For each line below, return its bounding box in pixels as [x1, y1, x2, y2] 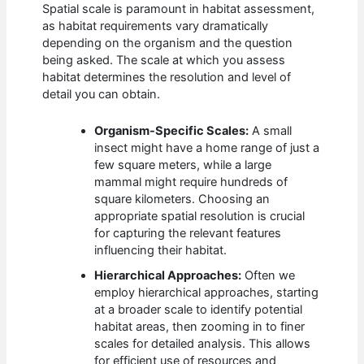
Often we [241, 267, 296, 283]
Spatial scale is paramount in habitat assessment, [42, 2, 315, 17]
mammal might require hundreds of [94, 174, 288, 189]
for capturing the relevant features [94, 225, 282, 240]
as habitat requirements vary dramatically [42, 19, 269, 34]
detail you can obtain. [42, 87, 161, 102]
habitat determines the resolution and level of [42, 70, 292, 85]
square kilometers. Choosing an [94, 191, 271, 206]
